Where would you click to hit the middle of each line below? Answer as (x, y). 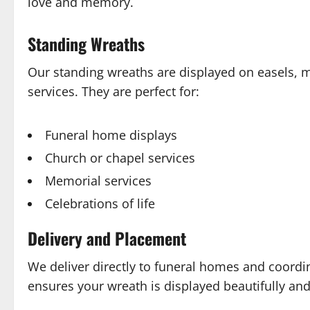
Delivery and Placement (107, 238)
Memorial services (98, 181)
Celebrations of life (100, 203)
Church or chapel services (120, 158)
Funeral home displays (111, 135)
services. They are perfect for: (113, 91)
